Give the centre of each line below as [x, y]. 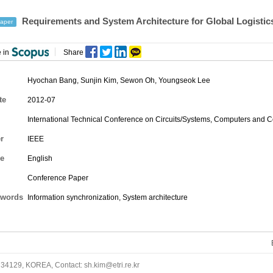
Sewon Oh [137, 80]
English [40, 158]
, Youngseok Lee [183, 80]
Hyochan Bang [52, 80]
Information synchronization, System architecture [108, 197]
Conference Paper [58, 178]
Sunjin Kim [98, 80]
